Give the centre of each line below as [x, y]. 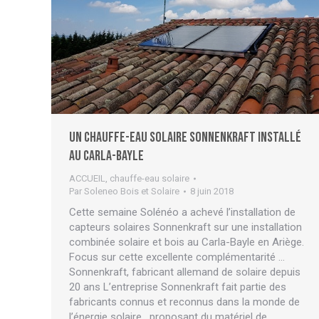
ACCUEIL [87, 178]
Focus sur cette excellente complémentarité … [177, 257]
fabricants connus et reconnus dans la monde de [184, 302]
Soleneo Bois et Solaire [132, 191]
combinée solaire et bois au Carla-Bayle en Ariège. [187, 242]
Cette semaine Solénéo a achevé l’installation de [182, 212]
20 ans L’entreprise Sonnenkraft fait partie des [178, 287]
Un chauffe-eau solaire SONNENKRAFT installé [185, 137]
